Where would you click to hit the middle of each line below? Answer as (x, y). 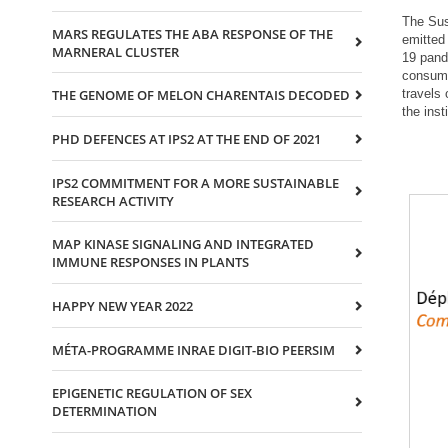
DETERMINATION (104, 411)
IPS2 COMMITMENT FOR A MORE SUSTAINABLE (195, 182)
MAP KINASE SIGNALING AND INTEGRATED (183, 244)
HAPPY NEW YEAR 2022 (122, 306)
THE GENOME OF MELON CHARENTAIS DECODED (201, 95)
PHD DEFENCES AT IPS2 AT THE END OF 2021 (186, 138)
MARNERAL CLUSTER (115, 51)
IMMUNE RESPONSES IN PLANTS (150, 262)
